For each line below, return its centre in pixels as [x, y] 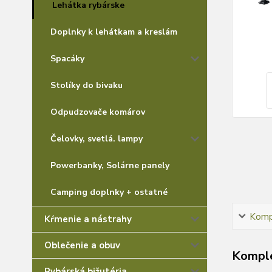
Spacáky [67, 59]
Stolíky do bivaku [87, 85]
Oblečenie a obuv [82, 245]
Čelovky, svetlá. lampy [97, 139]
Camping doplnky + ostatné [109, 192]
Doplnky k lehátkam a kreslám [114, 32]
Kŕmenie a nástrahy [88, 219]
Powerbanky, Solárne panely [110, 165]
